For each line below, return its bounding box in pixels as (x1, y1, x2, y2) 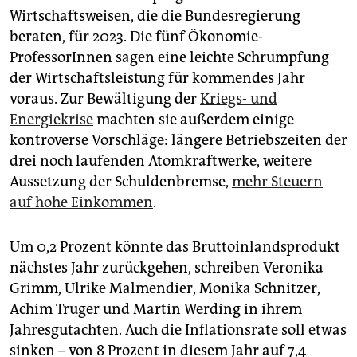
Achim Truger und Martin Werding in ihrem (10, 300, 302, 318)
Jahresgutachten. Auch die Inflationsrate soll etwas (10, 320, 347, 339)
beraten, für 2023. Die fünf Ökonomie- (10, 27, 263, 45)
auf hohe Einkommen (10, 193, 153, 211)
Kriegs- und (200, 89, 277, 108)
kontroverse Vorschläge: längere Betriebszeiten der (10, 131, 347, 149)
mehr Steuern (232, 172, 323, 190)
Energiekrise (10, 110, 93, 128)
